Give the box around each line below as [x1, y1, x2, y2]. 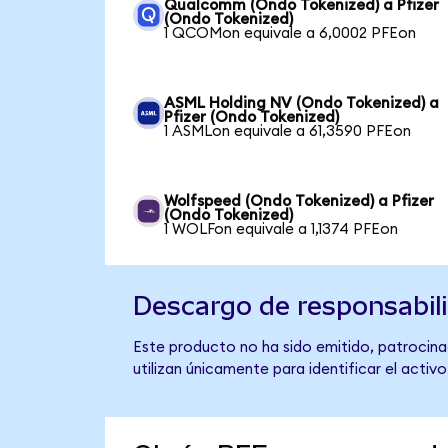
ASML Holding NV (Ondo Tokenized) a [164, 96, 440, 112]
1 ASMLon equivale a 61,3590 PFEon [164, 124, 412, 140]
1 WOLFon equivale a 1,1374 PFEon [164, 222, 399, 238]
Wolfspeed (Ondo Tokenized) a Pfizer [164, 194, 435, 210]
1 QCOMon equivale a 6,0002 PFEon [164, 26, 417, 42]
